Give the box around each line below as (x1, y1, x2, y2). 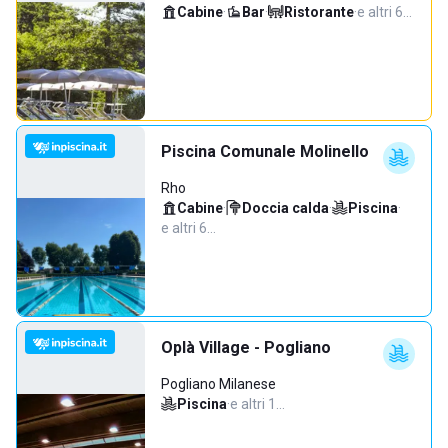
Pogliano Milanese (161, 376, 276, 392)
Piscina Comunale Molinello (161, 142, 369, 161)
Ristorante (284, 4, 354, 20)
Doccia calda (242, 200, 329, 216)
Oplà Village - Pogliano (161, 338, 331, 357)
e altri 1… (230, 396, 285, 412)
